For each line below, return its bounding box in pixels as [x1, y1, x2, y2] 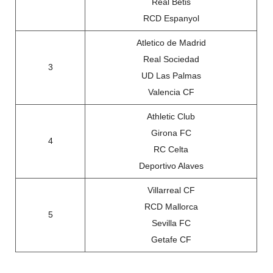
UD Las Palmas [141, 71, 201, 81]
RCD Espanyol [143, 14, 199, 24]
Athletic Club [147, 112, 196, 122]
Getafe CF [151, 235, 191, 245]
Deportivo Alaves [138, 161, 204, 171]
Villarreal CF [147, 186, 195, 196]
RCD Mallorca [144, 202, 198, 212]
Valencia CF [147, 88, 194, 97]
